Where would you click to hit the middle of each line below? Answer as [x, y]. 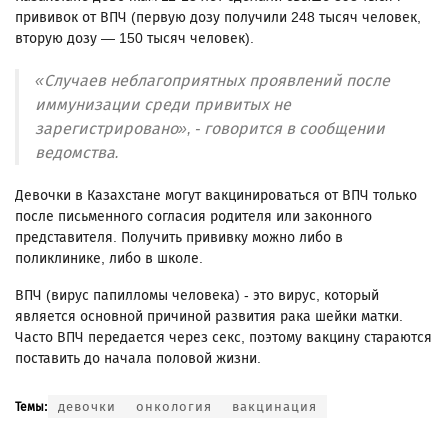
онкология [174, 406]
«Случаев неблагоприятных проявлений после [212, 80]
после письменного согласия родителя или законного [193, 216]
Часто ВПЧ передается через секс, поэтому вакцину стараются [223, 337]
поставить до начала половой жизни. [138, 358]
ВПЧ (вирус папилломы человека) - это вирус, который [197, 295]
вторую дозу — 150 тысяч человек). [134, 38]
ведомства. [77, 152]
